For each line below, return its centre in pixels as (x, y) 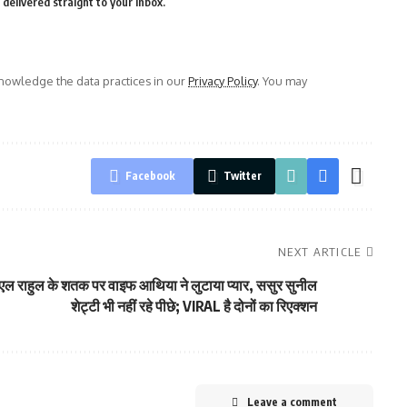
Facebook (150, 176)
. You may (282, 81)
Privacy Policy (223, 81)
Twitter (242, 176)
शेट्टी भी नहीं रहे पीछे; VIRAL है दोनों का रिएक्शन (194, 306)
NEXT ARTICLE (320, 252)
